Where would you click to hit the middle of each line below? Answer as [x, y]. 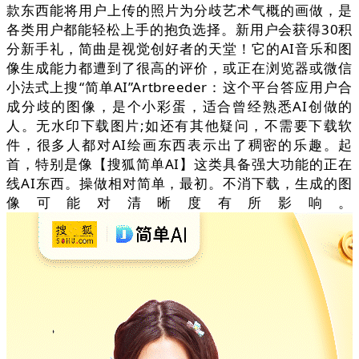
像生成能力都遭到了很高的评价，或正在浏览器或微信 [179, 68]
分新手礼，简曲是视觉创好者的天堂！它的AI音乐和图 [179, 49]
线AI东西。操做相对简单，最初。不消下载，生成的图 [179, 184]
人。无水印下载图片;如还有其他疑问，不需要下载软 [179, 126]
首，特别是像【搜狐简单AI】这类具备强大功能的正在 [179, 164]
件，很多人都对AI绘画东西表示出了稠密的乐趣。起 [179, 145]
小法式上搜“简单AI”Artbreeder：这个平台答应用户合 [179, 87]
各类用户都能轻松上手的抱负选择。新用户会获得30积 [179, 30]
